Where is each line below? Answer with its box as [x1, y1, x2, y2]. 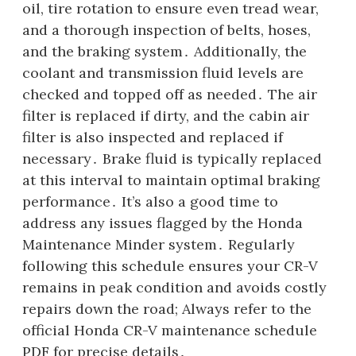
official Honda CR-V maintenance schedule [22, 320, 317, 339]
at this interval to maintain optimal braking [22, 170, 320, 189]
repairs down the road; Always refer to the [22, 299, 311, 318]
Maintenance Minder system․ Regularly [22, 234, 295, 253]
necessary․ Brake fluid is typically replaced [22, 149, 322, 168]
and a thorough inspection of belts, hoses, [22, 20, 311, 39]
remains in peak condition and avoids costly [22, 277, 327, 296]
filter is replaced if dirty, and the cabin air [22, 106, 309, 125]
